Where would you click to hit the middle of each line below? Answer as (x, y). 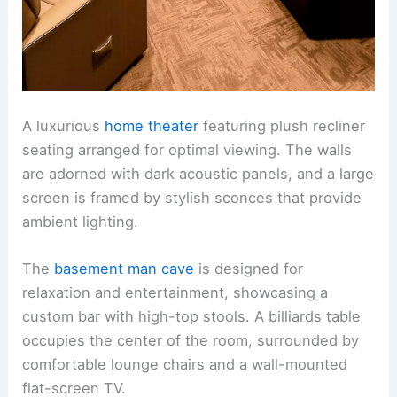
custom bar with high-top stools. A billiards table (192, 317)
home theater (152, 126)
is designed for (249, 269)
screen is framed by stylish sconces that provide (192, 198)
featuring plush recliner (282, 126)
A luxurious (64, 126)
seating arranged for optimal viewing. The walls (187, 150)
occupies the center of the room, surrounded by (191, 341)
